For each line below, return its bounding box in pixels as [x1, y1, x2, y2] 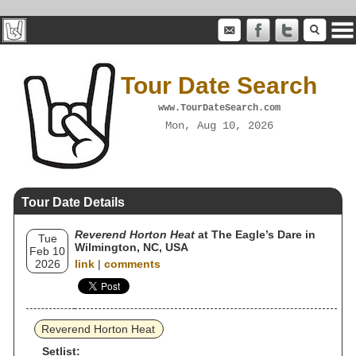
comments [104, 257, 161, 270]
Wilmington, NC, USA [75, 241, 188, 253]
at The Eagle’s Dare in [195, 228, 315, 241]
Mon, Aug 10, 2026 [164, 118, 273, 132]
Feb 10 [29, 245, 65, 257]
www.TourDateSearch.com [157, 102, 281, 114]
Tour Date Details [21, 195, 125, 209]
